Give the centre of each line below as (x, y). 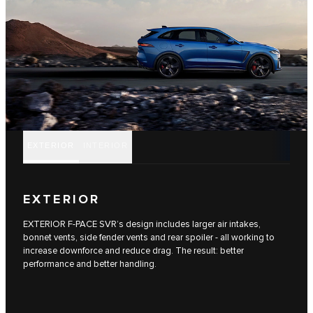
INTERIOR (105, 145)
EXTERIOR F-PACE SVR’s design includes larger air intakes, (142, 225)
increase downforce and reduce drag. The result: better (133, 251)
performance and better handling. (90, 264)
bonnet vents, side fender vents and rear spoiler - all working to (149, 238)
